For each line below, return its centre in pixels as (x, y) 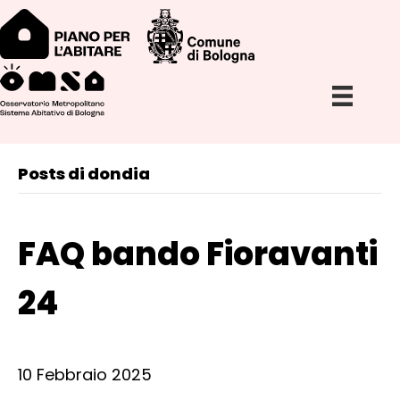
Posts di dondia (84, 173)
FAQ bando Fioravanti (198, 254)
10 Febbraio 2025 (85, 374)
